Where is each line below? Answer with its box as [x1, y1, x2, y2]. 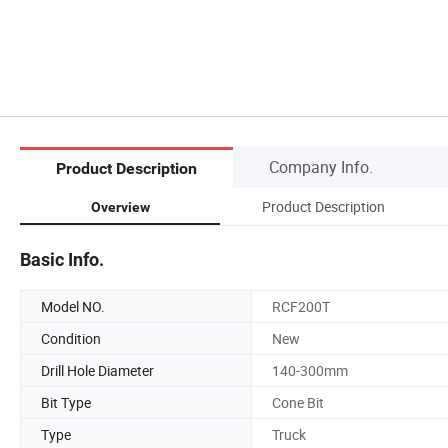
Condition [41, 328, 101, 348]
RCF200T [272, 296, 330, 316]
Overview [90, 198, 150, 215]
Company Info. [269, 155, 373, 178]
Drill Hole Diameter [41, 360, 154, 380]
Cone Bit [272, 392, 324, 412]
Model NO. [41, 296, 105, 316]
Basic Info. [20, 248, 104, 270]
